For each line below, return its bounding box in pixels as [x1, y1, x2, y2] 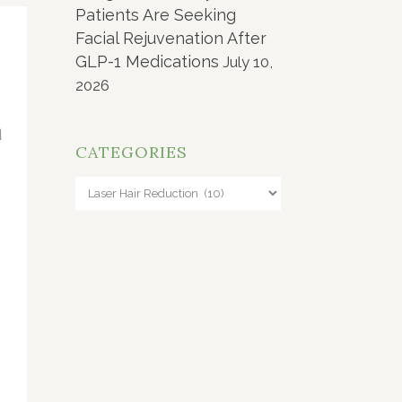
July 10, [222, 52, 273, 71]
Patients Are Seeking [74, 4, 236, 24]
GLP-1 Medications [74, 51, 219, 71]
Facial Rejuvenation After [74, 28, 267, 48]
